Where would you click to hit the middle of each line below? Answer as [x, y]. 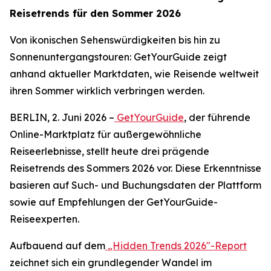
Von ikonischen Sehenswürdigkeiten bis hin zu [115, 40]
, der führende [217, 117]
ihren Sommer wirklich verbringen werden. [107, 91]
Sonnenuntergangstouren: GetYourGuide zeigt [118, 57]
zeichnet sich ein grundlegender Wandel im [111, 263]
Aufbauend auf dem [57, 246]
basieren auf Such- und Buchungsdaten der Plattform [135, 185]
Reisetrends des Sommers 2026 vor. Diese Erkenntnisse [135, 168]
